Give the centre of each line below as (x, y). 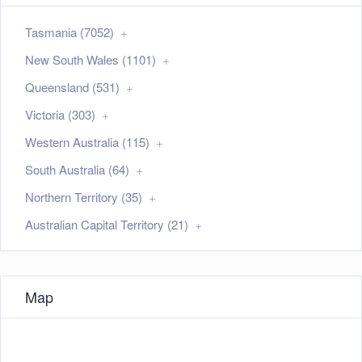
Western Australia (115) (87, 142)
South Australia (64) (77, 170)
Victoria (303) (60, 115)
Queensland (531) (72, 87)
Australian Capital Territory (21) (107, 225)
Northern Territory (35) (84, 197)
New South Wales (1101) (90, 60)
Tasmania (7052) (69, 32)
